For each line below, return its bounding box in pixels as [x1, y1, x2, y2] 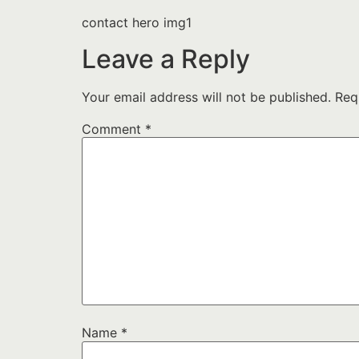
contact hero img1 [82, 14, 192, 31]
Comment [82, 120, 145, 137]
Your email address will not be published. [82, 88, 331, 105]
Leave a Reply [82, 42, 250, 75]
